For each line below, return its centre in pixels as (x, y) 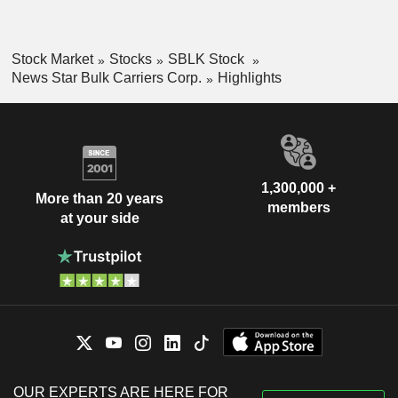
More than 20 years (99, 199)
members (298, 207)
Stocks (130, 60)
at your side (99, 219)
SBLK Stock (207, 60)
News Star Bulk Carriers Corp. (106, 77)
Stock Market (52, 60)
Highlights (249, 77)
